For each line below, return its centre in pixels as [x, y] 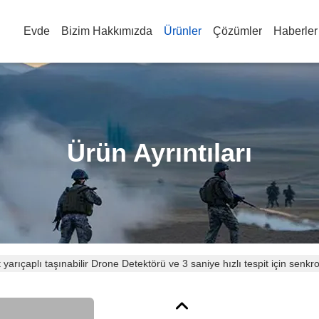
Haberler [296, 31]
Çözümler [237, 31]
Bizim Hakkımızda [107, 31]
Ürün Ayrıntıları [159, 153]
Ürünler [183, 31]
